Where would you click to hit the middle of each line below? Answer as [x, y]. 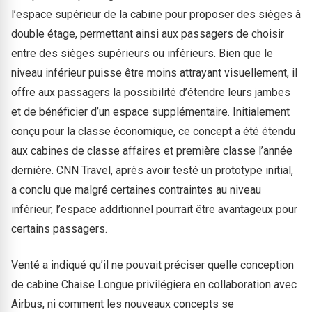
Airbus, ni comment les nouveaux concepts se [123, 304]
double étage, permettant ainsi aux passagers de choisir [148, 33]
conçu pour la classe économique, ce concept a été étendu [153, 131]
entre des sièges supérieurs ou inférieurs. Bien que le [142, 53]
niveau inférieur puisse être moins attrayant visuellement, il [154, 72]
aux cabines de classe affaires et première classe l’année [152, 150]
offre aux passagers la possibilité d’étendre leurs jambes [151, 92]
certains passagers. [59, 228]
